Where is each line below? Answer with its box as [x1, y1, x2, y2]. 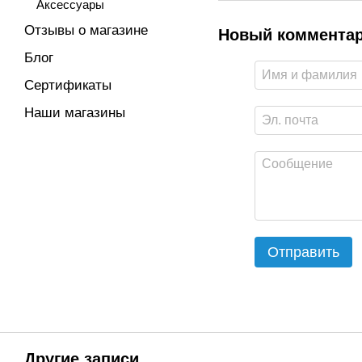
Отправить [267, 243, 339, 260]
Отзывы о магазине [24, 23, 148, 38]
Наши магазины [24, 105, 125, 120]
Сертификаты [24, 78, 112, 93]
